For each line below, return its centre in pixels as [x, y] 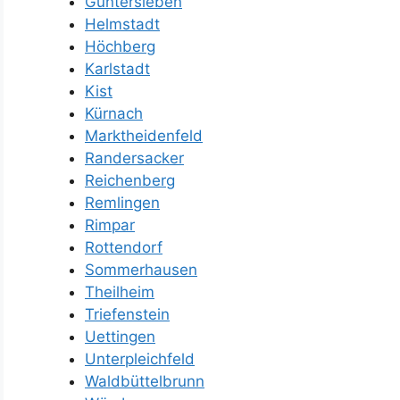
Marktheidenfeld [144, 135]
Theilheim [120, 292]
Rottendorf [124, 247]
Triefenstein [127, 314]
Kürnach [114, 113]
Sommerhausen [141, 269]
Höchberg [120, 46]
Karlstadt [117, 68]
